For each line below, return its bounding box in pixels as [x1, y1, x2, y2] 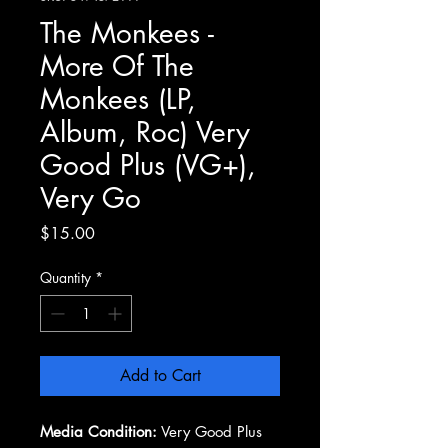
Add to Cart [119, 364, 201, 386]
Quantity [40, 267, 91, 287]
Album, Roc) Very [40, 113, 250, 150]
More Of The [40, 47, 194, 84]
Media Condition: [40, 421, 157, 441]
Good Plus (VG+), [40, 146, 256, 183]
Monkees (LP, [40, 80, 196, 117]
